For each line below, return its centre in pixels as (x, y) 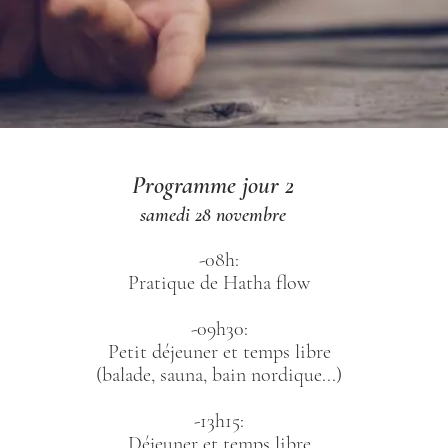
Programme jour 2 (212, 184)
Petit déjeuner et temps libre (219, 351)
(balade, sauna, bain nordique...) (219, 374)
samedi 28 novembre (212, 214)
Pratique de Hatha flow (219, 282)
